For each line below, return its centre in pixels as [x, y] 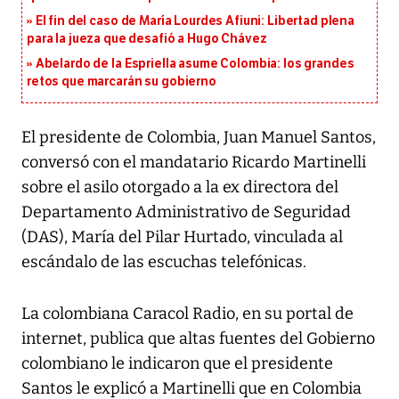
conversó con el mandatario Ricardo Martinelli [194, 163]
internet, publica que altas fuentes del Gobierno [198, 339]
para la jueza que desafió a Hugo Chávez [147, 39]
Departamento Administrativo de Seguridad [186, 212]
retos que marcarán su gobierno [122, 82]
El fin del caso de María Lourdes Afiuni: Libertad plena [195, 21]
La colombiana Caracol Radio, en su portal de [187, 314]
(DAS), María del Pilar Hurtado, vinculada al [182, 237]
